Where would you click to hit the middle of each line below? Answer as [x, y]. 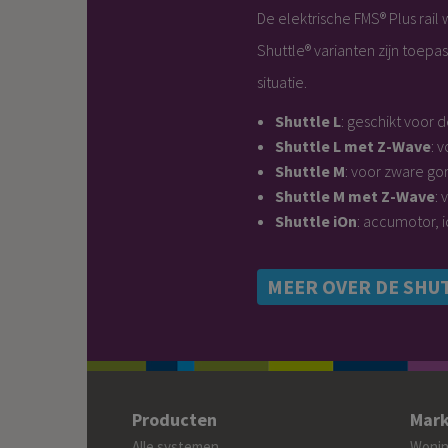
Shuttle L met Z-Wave [353, 146]
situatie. [282, 82]
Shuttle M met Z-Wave [355, 196]
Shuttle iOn [316, 221]
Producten [174, 420]
